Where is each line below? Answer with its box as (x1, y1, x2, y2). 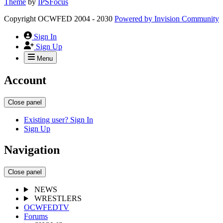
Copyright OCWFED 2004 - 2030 (4, 14, 112, 23)
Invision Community (154, 14, 219, 23)
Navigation (4, 143, 60, 157)
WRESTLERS (34, 194, 82, 203)
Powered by (114, 14, 154, 23)
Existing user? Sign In (24, 115, 93, 124)
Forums (24, 212, 48, 221)
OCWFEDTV (24, 203, 69, 212)
